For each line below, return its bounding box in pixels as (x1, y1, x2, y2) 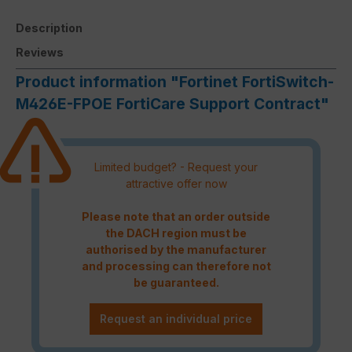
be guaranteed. (133, 275, 219, 289)
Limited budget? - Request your (94, 159, 258, 174)
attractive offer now (125, 176, 227, 190)
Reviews (16, 46, 64, 60)
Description (16, 21, 82, 35)
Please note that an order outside (82, 209, 270, 223)
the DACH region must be (105, 225, 247, 240)
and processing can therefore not (81, 258, 271, 273)
